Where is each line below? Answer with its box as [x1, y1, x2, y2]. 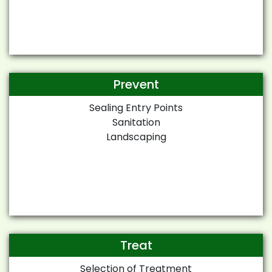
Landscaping [106, 129, 166, 144]
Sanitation [112, 115, 160, 129]
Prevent [113, 75, 159, 93]
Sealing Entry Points [89, 100, 183, 115]
